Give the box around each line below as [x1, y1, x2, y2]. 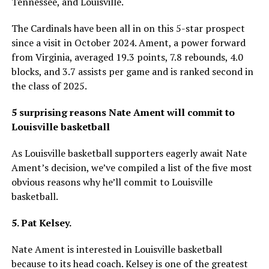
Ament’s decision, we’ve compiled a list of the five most [11, 161, 252, 174]
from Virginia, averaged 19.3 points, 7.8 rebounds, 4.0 [11, 50, 243, 64]
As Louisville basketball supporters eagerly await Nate [11, 147, 247, 160]
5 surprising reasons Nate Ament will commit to [11, 106, 235, 119]
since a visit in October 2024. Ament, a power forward [11, 36, 246, 49]
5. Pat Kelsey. [11, 216, 71, 229]
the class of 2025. [11, 79, 87, 92]
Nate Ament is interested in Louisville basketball [11, 243, 222, 256]
